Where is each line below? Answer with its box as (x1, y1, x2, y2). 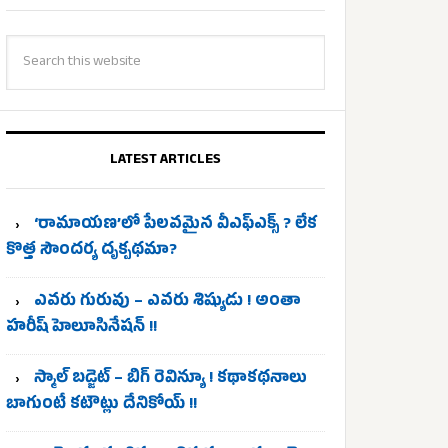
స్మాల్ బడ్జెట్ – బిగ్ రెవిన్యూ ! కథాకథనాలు (34, 368, 307, 392)
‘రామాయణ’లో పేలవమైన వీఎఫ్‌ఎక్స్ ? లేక (34, 214, 317, 238)
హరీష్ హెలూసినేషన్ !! (6, 317, 157, 341)
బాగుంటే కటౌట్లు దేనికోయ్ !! (6, 394, 197, 418)
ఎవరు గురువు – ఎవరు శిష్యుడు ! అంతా (34, 291, 301, 315)
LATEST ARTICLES (110, 150, 221, 171)
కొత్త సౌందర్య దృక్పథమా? (6, 240, 177, 264)
